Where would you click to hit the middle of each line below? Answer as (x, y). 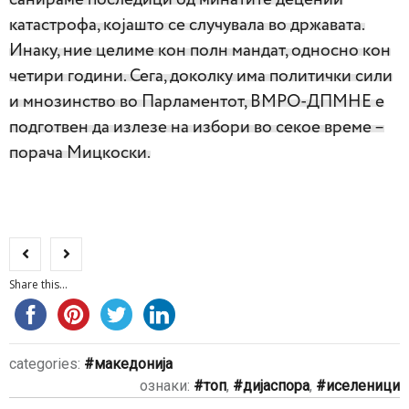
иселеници (363, 385)
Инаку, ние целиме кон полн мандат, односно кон (200, 50)
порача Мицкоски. (80, 152)
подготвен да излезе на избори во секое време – (197, 127)
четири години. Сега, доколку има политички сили (201, 76)
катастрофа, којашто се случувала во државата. (187, 25)
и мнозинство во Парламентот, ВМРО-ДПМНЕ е (197, 101)
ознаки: (167, 385)
